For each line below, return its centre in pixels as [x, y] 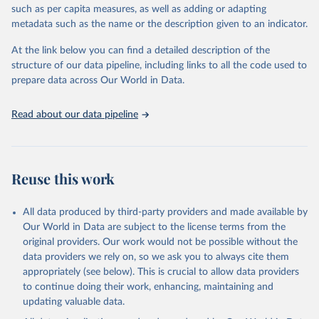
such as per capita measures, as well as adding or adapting [139, 9]
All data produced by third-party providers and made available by [165, 212]
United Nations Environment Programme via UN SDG [146, 18]
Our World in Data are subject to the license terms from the [154, 227]
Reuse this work [63, 178]
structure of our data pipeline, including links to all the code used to [159, 66]
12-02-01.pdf [59, 82]
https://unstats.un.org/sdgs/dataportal [129, 39]
